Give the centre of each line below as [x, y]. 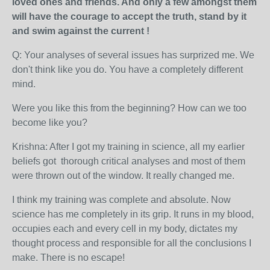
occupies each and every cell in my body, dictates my [125, 229]
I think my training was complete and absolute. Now [121, 200]
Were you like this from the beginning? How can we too [129, 108]
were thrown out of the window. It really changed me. [123, 176]
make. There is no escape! [68, 258]
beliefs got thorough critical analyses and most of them [129, 161]
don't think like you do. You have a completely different [127, 70]
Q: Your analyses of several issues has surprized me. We [133, 55]
